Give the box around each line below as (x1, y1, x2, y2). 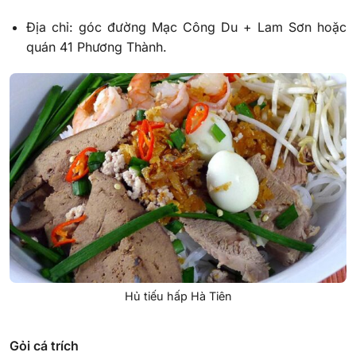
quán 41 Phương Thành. (25, 38, 167, 55)
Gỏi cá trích (10, 337, 79, 354)
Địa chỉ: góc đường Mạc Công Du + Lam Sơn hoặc (25, 18, 346, 35)
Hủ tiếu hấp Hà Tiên (124, 289, 232, 304)
